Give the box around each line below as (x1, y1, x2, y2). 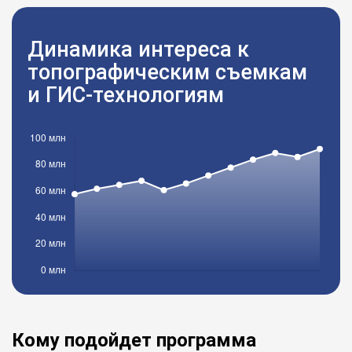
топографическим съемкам (27, 60, 307, 85)
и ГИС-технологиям (27, 82, 224, 108)
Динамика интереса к (27, 37, 249, 62)
